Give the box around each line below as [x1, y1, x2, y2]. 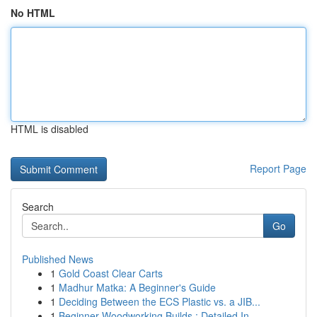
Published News [22, 252, 93, 266]
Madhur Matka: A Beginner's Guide [59, 280, 216, 294]
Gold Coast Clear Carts [59, 266, 163, 280]
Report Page [250, 161, 306, 175]
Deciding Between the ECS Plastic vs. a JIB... [59, 294, 260, 309]
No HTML [11, 6, 55, 20]
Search [22, 200, 54, 214]
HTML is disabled [11, 122, 88, 136]
